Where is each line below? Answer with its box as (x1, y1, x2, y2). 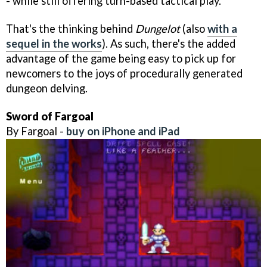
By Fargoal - (6, 124, 66, 138)
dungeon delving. (6, 81, 88, 95)
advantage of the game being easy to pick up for (6, 51, 236, 65)
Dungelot (135, 21, 180, 35)
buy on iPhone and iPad (66, 124, 180, 138)
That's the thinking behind (6, 21, 135, 35)
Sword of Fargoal (6, 109, 94, 123)
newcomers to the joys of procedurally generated (6, 66, 243, 80)
